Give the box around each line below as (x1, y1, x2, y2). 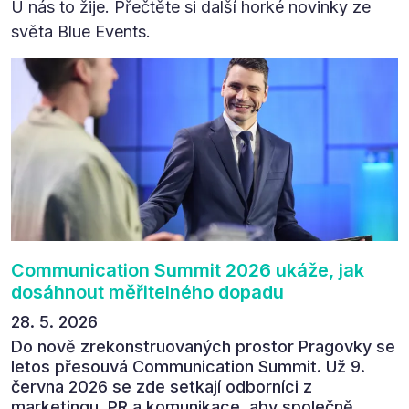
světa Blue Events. (11, 21, 151, 41)
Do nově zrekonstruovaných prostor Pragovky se (11, 336, 395, 356)
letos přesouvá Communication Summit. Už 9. (11, 356, 365, 376)
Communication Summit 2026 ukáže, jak (11, 258, 364, 281)
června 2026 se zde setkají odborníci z (11, 376, 312, 396)
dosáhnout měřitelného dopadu (11, 280, 284, 303)
